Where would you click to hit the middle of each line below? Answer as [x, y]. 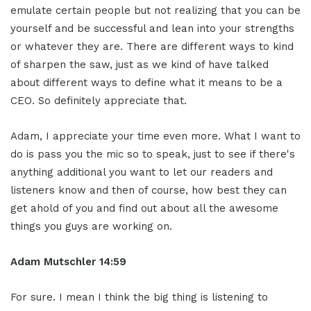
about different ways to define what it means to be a [146, 82]
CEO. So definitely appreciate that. [99, 100]
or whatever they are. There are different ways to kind [152, 46]
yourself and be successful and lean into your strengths [152, 28]
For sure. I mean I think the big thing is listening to [139, 297]
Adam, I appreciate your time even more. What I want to [155, 136]
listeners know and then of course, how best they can [149, 190]
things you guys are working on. [91, 226]
